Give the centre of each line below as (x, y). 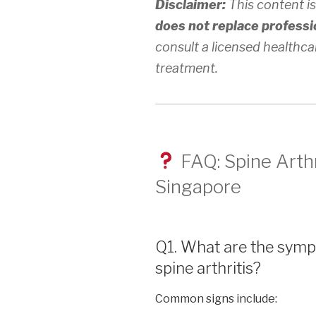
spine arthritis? (208, 268)
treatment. (187, 68)
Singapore (198, 186)
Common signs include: (216, 298)
